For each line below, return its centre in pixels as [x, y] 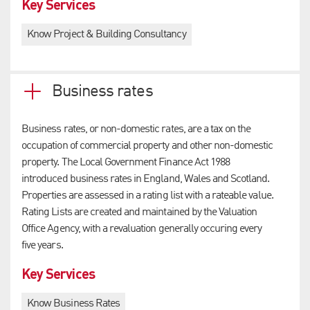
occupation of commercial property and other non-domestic [147, 146]
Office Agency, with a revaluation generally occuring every [142, 229]
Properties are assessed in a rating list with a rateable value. [147, 195]
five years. [42, 245]
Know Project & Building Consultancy [107, 34]
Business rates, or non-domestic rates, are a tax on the [136, 129]
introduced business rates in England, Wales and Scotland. [146, 179]
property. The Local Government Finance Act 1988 [126, 162]
